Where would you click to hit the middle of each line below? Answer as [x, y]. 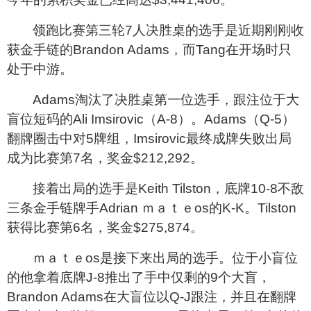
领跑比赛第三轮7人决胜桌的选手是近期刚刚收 [168, 30]
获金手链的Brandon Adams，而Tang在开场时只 [149, 49]
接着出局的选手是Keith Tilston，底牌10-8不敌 [168, 188]
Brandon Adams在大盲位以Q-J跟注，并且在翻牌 [152, 296]
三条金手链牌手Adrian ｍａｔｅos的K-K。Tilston [152, 208]
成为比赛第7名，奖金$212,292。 [105, 158]
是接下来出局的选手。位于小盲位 [199, 258]
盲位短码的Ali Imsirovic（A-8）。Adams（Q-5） [151, 119]
